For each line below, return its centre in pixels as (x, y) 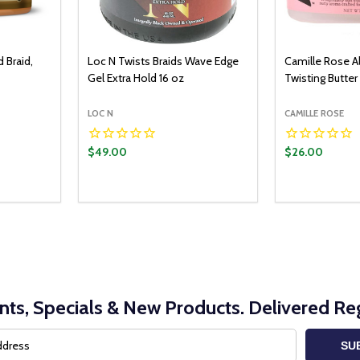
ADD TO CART (194, 197)
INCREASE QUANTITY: (186, 200)
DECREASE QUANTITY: (155, 200)
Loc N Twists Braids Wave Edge (164, 61)
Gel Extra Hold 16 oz (136, 78)
